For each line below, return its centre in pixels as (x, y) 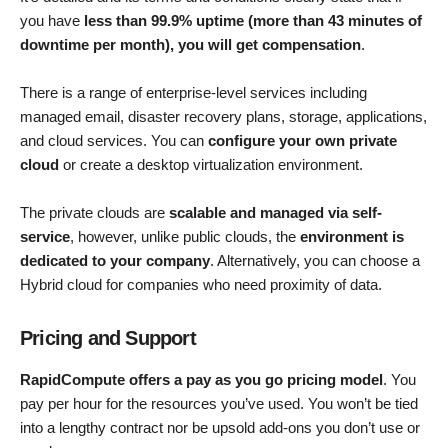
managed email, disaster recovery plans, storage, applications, (223, 117)
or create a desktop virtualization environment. (211, 165)
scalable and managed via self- (275, 213)
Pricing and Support (108, 338)
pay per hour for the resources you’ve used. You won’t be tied (219, 404)
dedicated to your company (115, 261)
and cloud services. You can (114, 141)
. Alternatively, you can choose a (315, 261)
